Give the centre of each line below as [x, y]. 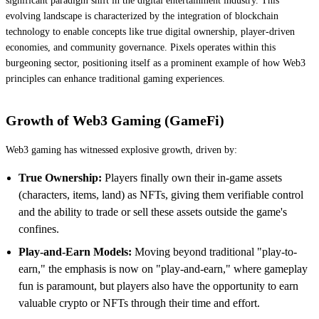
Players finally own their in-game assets [192, 177]
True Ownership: [60, 177]
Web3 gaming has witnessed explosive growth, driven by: [121, 150]
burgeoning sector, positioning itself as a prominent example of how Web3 [156, 63]
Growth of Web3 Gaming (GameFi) [115, 120]
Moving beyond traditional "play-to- [214, 251]
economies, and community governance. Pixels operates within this [141, 47]
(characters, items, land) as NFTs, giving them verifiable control [161, 194]
